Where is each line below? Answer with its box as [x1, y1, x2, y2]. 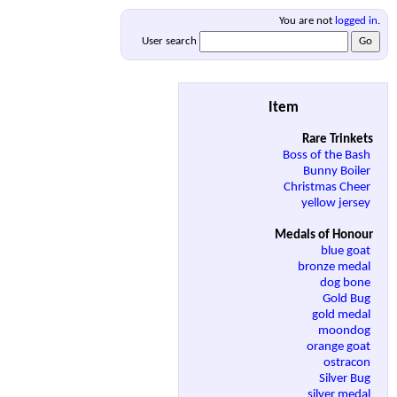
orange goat [307, 340, 373, 354]
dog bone [320, 276, 373, 291]
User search [142, 35, 199, 47]
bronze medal [298, 261, 373, 275]
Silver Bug [319, 372, 373, 386]
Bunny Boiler [303, 165, 373, 179]
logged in [335, 15, 378, 27]
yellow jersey [301, 197, 373, 211]
